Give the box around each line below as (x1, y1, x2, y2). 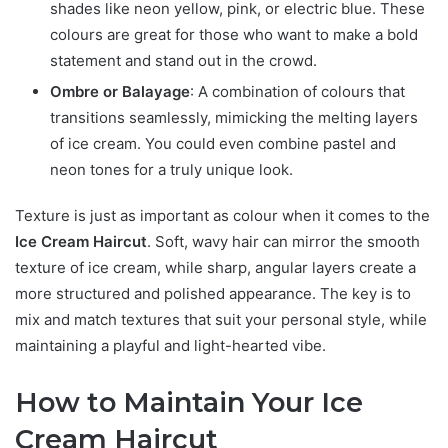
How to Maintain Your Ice (15, 386, 363, 420)
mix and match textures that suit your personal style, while (15, 310, 427, 330)
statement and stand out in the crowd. (50, 51, 317, 71)
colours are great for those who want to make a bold (50, 25, 418, 45)
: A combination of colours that (190, 82, 405, 102)
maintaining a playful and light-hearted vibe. (15, 336, 326, 356)
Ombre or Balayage (50, 82, 190, 102)
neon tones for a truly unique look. (50, 160, 293, 180)
